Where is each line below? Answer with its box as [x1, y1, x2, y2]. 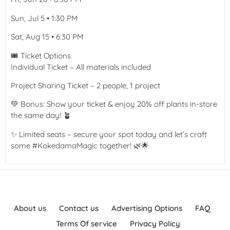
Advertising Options [111, 203, 182, 214]
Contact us [59, 203, 99, 214]
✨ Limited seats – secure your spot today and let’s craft [11, 129, 207, 139]
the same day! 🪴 [11, 110, 71, 121]
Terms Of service [56, 219, 118, 229]
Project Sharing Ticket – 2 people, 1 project [11, 81, 160, 91]
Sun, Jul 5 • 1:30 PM [11, 13, 78, 23]
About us [13, 203, 46, 214]
